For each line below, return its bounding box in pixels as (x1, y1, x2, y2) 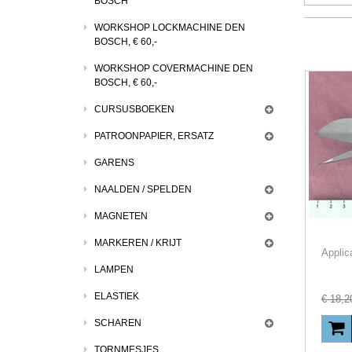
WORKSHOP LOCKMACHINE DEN (94, 22, 245, 33)
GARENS (94, 157, 134, 168)
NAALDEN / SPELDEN (94, 184, 192, 195)
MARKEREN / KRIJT (94, 237, 181, 248)
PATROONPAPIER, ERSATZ (94, 130, 214, 141)
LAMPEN (94, 264, 134, 275)
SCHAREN (94, 317, 141, 328)
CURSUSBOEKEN (94, 104, 174, 115)
